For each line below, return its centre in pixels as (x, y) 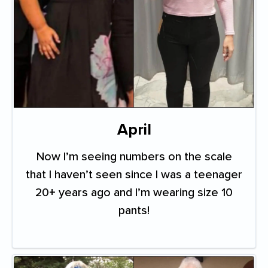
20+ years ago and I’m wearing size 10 (134, 192)
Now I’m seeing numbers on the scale (134, 156)
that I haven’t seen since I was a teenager (134, 174)
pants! (134, 210)
